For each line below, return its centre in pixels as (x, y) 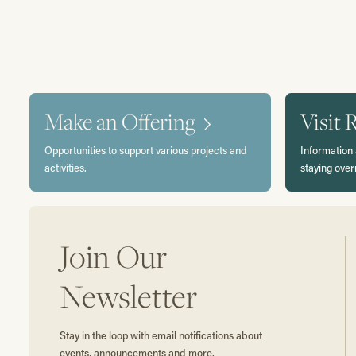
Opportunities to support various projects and (146, 149)
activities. (66, 167)
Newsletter (128, 295)
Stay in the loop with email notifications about (161, 335)
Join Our (113, 255)
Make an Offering (120, 122)
